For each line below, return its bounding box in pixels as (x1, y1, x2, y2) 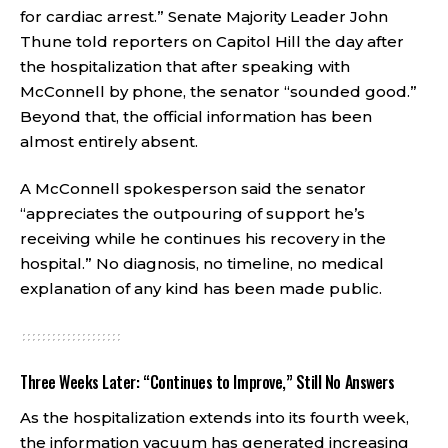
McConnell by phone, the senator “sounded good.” (20, 81, 417, 101)
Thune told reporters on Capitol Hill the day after (20, 31, 404, 51)
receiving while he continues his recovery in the (20, 229, 386, 248)
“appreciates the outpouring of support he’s (20, 204, 365, 223)
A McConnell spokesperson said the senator (20, 179, 366, 198)
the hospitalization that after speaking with (20, 56, 350, 76)
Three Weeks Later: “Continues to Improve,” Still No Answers (20, 370, 395, 394)
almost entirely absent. (20, 131, 198, 151)
